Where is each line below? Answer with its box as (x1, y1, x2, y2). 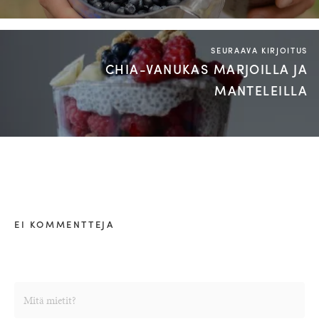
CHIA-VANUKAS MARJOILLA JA (105, 60, 308, 78)
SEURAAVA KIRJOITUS (211, 44, 308, 56)
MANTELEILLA (214, 81, 308, 99)
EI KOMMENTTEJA (14, 217, 115, 231)
